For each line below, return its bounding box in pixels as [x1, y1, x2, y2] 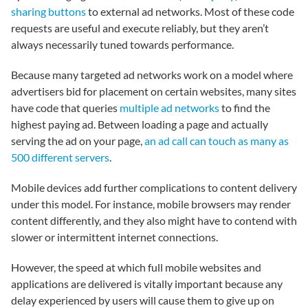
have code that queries [11, 101, 120, 114]
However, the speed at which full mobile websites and [11, 261, 261, 274]
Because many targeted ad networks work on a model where [11, 68, 293, 81]
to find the [219, 101, 270, 114]
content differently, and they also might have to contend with [11, 214, 297, 227]
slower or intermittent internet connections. [11, 230, 218, 243]
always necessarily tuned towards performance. [11, 38, 234, 51]
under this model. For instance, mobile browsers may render [11, 197, 291, 210]
